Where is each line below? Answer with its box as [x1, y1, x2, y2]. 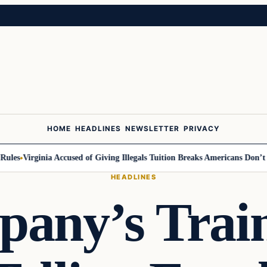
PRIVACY [183, 125, 221, 133]
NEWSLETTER [125, 125, 180, 133]
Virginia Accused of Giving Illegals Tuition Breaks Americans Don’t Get [5, 153, 263, 163]
